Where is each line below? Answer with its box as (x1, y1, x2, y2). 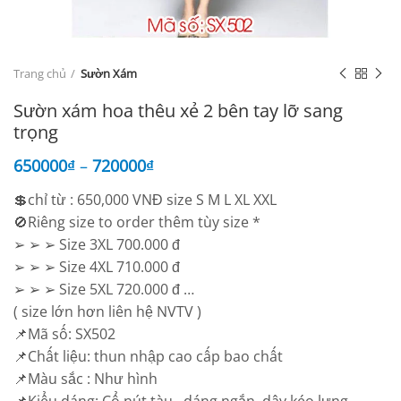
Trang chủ (13, 65, 66, 81)
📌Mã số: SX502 (13, 324, 115, 344)
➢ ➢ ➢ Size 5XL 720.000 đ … (13, 279, 194, 299)
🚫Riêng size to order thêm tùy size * (13, 212, 260, 232)
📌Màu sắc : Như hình (13, 369, 158, 388)
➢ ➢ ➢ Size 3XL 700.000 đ (13, 235, 180, 254)
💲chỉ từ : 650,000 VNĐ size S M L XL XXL (13, 190, 277, 209)
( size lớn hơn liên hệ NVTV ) (13, 302, 201, 321)
